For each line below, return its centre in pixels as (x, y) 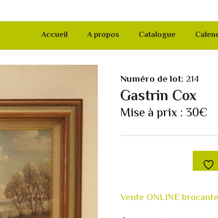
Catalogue (157, 35)
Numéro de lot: (152, 80)
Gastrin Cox (159, 97)
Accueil (54, 35)
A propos (103, 35)
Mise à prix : (153, 114)
